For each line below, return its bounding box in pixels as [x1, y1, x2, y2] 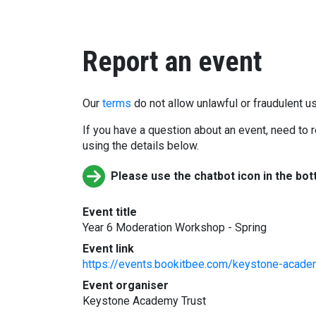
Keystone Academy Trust [83, 294, 206, 308]
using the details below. [83, 139, 199, 152]
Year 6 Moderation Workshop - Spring [83, 221, 267, 234]
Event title [83, 205, 137, 219]
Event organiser [83, 279, 169, 292]
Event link [83, 242, 134, 255]
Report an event [83, 45, 262, 78]
